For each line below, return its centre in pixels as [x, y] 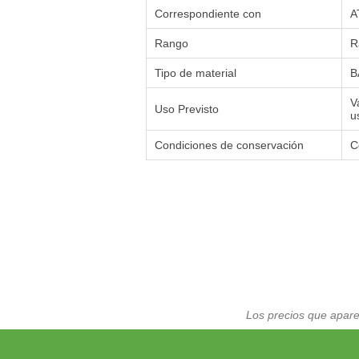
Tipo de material [196, 73]
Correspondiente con [208, 14]
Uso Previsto [187, 109]
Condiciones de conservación [229, 145]
